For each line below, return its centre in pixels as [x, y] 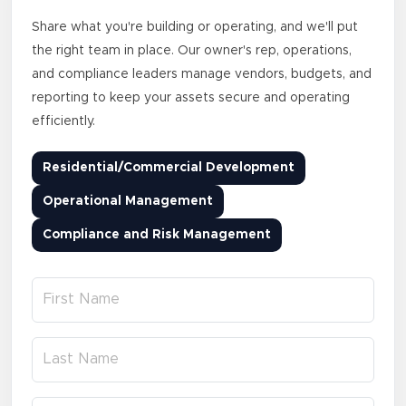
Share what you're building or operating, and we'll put [195, 28]
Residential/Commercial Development [169, 168]
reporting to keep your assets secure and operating [191, 98]
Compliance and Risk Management [157, 235]
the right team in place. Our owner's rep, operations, [192, 51]
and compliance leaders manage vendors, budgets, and [202, 75]
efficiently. [63, 122]
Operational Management [128, 202]
